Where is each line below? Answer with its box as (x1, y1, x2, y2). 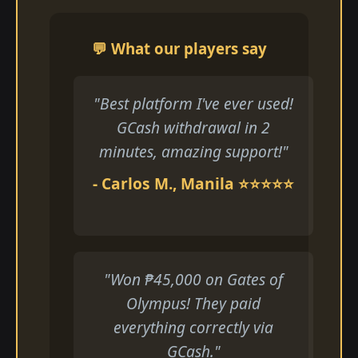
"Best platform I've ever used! (93, 93, 293, 114)
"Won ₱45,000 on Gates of (104, 268, 283, 290)
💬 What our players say (91, 38, 267, 58)
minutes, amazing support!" (98, 141, 288, 162)
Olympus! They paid (126, 292, 261, 314)
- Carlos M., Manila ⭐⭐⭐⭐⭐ (93, 173, 294, 194)
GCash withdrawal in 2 (117, 117, 270, 138)
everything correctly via (113, 316, 273, 338)
